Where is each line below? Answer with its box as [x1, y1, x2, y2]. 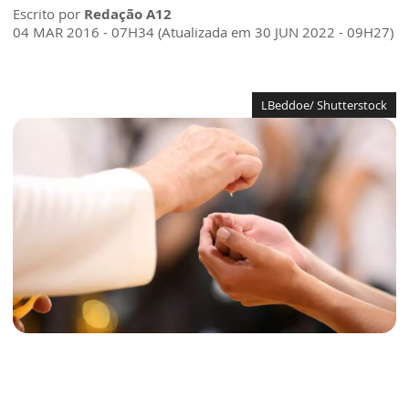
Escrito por [13, 5, 84, 23]
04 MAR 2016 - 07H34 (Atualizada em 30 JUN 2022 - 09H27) [13, 23, 393, 41]
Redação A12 [84, 5, 172, 23]
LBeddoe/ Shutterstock [261, 97, 387, 113]
